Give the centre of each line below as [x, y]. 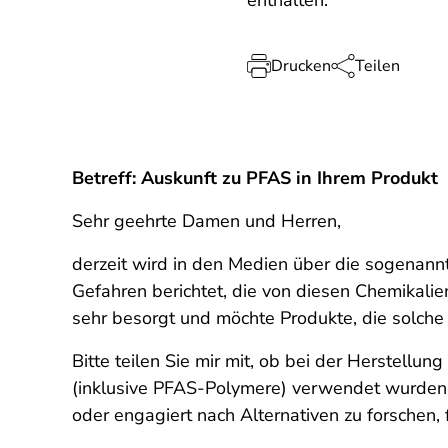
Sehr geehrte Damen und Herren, [206, 221]
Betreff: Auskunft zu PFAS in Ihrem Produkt [255, 178]
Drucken [300, 66]
